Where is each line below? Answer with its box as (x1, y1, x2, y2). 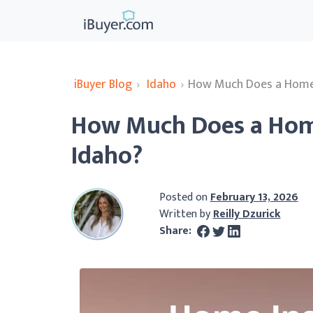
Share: (159, 221, 194, 240)
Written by (159, 204, 213, 224)
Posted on (159, 187, 210, 207)
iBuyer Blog (74, 74, 132, 95)
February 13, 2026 (210, 187, 298, 207)
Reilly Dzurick (212, 204, 281, 224)
